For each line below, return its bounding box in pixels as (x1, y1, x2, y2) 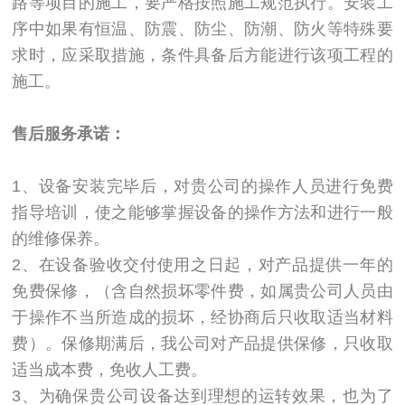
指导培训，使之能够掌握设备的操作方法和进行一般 (12, 202, 393, 221)
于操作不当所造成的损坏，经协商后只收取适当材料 (12, 307, 393, 326)
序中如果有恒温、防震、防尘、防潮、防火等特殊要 (12, 20, 393, 39)
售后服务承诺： (12, 125, 127, 144)
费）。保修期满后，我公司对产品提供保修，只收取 (12, 334, 393, 353)
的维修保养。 (12, 229, 110, 248)
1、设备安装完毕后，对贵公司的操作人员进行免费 (12, 176, 393, 195)
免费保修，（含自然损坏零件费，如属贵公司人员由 (12, 281, 393, 300)
